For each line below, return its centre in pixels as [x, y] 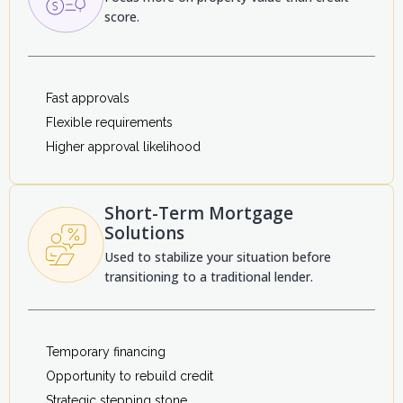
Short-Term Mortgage [199, 214]
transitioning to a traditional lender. [209, 277]
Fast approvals [88, 99]
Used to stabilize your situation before [218, 257]
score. [122, 17]
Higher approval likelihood [123, 147]
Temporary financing [106, 352]
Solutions [144, 233]
